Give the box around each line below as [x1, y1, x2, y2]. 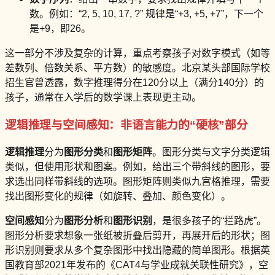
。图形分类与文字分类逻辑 [152, 146, 270, 157]
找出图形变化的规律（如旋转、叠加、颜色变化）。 [5, 190, 231, 201]
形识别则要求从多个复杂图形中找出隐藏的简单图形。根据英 [5, 244, 270, 255]
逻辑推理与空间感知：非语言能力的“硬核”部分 [5, 118, 248, 132]
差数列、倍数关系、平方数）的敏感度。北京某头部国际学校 [5, 63, 270, 74]
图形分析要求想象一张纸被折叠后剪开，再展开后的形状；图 [5, 230, 270, 241]
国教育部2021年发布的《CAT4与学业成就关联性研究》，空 [5, 259, 268, 270]
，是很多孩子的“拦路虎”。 [152, 215, 266, 226]
